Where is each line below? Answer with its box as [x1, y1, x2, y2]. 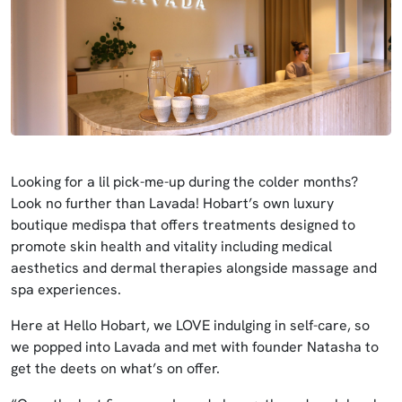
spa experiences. [11, 280, 128, 299]
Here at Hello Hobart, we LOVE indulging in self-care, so [11, 316, 370, 335]
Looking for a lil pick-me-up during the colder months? [11, 172, 358, 191]
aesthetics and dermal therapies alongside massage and [11, 258, 377, 277]
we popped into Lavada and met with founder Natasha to [11, 337, 379, 356]
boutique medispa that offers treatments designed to [11, 215, 355, 234]
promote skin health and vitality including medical [11, 237, 332, 256]
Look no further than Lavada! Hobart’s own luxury [11, 194, 334, 213]
